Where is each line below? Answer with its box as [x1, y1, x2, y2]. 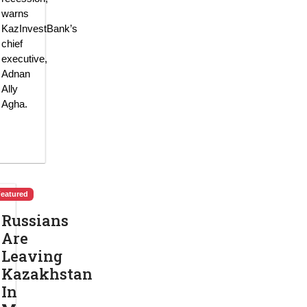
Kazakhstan [1, 263, 93, 284]
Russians [1, 210, 69, 230]
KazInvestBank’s [1, 22, 77, 34]
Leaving [1, 245, 62, 266]
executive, [1, 52, 47, 64]
